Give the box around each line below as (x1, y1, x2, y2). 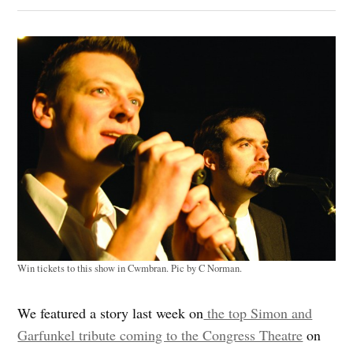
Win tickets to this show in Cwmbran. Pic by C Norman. (17, 262, 243, 276)
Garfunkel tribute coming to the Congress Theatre (17, 325, 303, 345)
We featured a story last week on (17, 303, 204, 323)
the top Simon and (203, 303, 313, 323)
